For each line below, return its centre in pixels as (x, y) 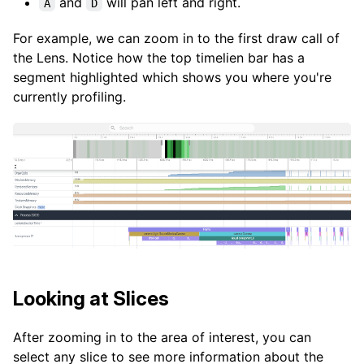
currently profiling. (69, 97)
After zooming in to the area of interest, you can (162, 337)
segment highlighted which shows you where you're (172, 78)
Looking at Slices (91, 298)
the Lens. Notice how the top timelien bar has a (159, 58)
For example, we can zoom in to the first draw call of (176, 39)
